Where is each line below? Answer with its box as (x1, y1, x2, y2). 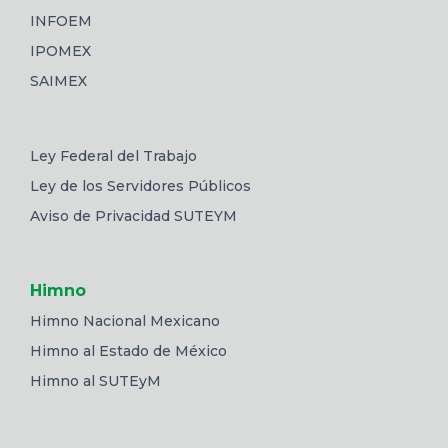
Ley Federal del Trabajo (30, 146, 197, 165)
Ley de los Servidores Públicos (30, 176, 251, 195)
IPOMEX (30, 41, 91, 60)
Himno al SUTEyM (30, 371, 161, 390)
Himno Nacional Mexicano (30, 311, 220, 330)
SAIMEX (30, 71, 87, 90)
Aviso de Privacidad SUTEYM (30, 206, 237, 225)
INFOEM (30, 11, 92, 30)
